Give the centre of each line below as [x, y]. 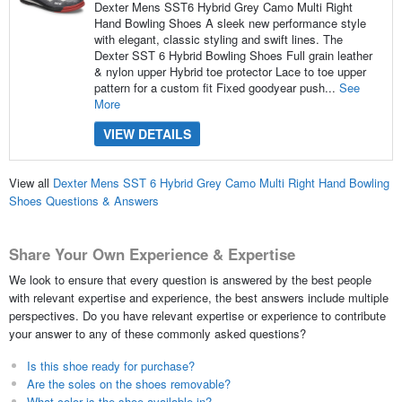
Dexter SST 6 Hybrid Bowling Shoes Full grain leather [233, 55]
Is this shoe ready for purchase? [110, 365]
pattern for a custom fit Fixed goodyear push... [216, 87]
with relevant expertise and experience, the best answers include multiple [198, 297]
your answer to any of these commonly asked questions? [157, 333]
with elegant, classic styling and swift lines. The [218, 39]
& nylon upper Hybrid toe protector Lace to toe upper [230, 71]
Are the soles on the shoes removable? [128, 383]
